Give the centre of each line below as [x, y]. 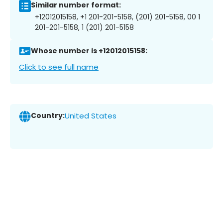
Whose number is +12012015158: [89, 51]
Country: [48, 116]
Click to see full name [59, 67]
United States [91, 116]
